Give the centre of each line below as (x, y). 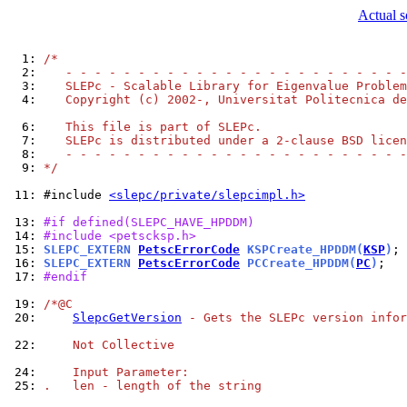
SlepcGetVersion (127, 318)
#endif (65, 277)
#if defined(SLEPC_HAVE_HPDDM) (149, 222)
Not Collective (109, 345)
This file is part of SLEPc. (153, 127)
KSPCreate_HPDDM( (302, 249)
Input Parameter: (116, 372)
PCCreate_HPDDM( (298, 263)
